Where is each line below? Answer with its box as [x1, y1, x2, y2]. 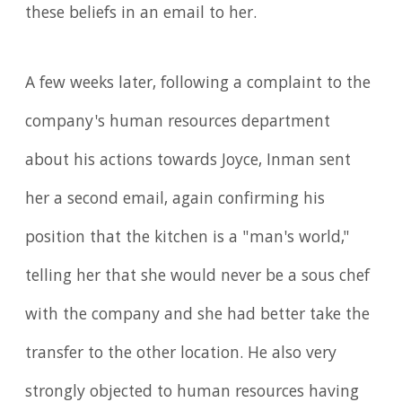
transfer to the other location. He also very [25, 341, 337, 369]
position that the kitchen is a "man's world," [25, 225, 351, 253]
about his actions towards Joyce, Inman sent [25, 148, 352, 176]
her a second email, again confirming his [25, 187, 326, 214]
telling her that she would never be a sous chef [25, 264, 371, 292]
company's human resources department [25, 109, 331, 137]
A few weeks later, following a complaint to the [25, 71, 371, 99]
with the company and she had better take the [25, 302, 371, 330]
